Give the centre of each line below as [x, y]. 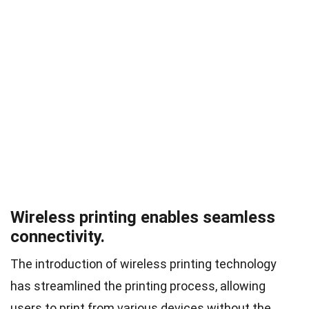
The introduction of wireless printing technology [143, 263]
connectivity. [58, 236]
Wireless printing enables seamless [143, 217]
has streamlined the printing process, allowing [138, 286]
